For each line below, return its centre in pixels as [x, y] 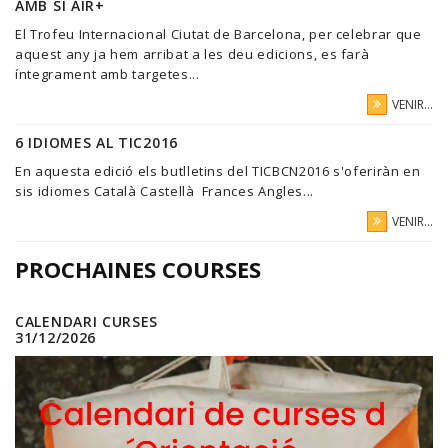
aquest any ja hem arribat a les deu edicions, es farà [192, 54]
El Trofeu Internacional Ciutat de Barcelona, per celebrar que [218, 34]
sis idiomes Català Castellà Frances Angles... [164, 191]
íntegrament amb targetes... [107, 74]
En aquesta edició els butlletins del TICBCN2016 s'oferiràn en [218, 171]
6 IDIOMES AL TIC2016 [96, 143]
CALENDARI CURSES [87, 322]
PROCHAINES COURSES [138, 269]
